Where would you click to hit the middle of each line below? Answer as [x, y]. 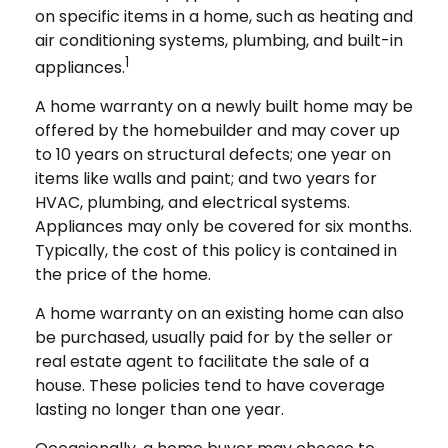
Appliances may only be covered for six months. [223, 227]
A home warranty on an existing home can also [219, 314]
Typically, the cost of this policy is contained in [216, 251]
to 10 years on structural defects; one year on [213, 155]
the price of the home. [123, 275]
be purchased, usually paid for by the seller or [214, 338]
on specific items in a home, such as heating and [224, 16]
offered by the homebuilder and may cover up [217, 131]
